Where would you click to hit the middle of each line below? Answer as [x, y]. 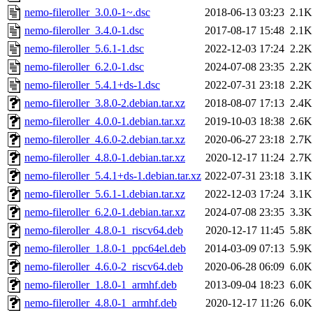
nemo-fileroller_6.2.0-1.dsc [84, 67]
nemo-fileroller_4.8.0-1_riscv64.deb [104, 231]
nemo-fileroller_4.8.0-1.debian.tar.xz [105, 158]
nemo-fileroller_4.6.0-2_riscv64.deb [104, 267]
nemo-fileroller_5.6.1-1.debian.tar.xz [105, 194]
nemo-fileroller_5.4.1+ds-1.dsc [92, 85]
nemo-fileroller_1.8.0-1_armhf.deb [101, 285]
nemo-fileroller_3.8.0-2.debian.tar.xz [105, 103]
